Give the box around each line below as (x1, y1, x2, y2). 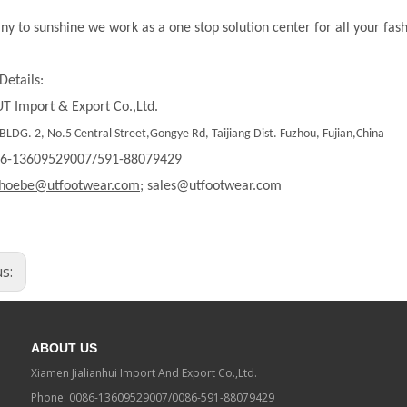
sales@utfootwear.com (144, 179, 282, 194)
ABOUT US (31, 341, 97, 355)
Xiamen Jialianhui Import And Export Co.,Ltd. (31, 365, 257, 381)
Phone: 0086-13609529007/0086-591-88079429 (31, 390, 274, 405)
